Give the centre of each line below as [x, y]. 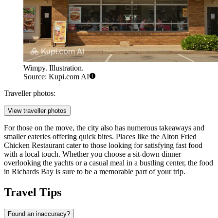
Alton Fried [179, 136]
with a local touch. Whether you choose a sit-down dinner [92, 154]
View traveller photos [37, 110]
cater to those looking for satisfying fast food [133, 145]
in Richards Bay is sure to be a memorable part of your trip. [95, 171]
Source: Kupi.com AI [56, 76]
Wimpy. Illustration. [54, 68]
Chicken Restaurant [34, 145]
